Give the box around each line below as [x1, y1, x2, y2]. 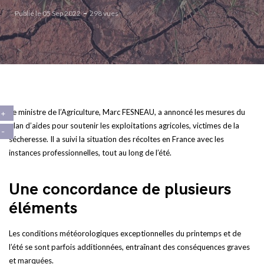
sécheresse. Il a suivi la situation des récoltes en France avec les [9, 134, 224, 144]
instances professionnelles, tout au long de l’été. [9, 148, 171, 157]
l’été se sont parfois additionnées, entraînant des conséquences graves [9, 242, 250, 252]
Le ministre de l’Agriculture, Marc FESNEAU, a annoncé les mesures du [9, 107, 245, 117]
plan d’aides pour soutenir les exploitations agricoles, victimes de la [9, 121, 239, 130]
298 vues [90, 9, 118, 18]
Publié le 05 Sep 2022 [15, 9, 81, 18]
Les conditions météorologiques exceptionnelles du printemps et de [9, 229, 241, 238]
